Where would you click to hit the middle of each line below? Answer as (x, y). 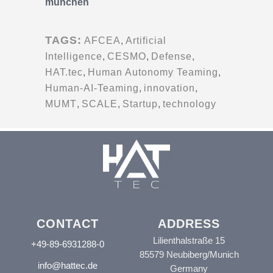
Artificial (146, 41)
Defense (172, 57)
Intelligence (74, 57)
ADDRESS (189, 224)
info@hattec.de (68, 266)
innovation (169, 88)
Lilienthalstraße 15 (189, 241)
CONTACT (68, 224)
